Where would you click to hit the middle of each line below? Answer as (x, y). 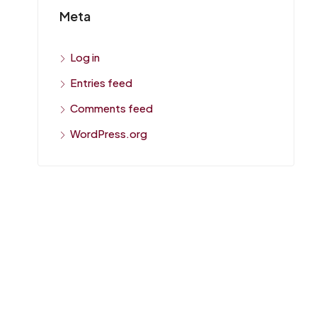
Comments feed (111, 108)
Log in (85, 57)
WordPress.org (109, 133)
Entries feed (101, 82)
